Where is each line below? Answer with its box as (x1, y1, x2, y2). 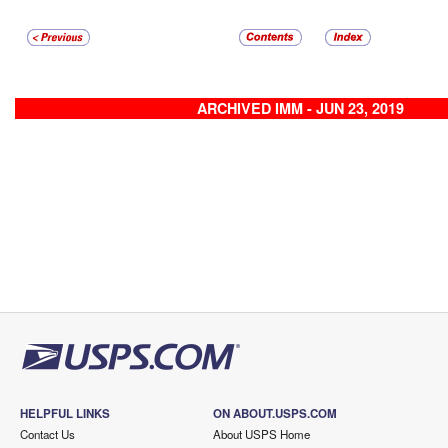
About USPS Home (212, 426, 310, 442)
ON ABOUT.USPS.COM (212, 405, 337, 422)
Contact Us (20, 426, 75, 442)
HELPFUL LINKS (20, 405, 110, 422)
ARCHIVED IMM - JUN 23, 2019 (196, 98, 404, 119)
